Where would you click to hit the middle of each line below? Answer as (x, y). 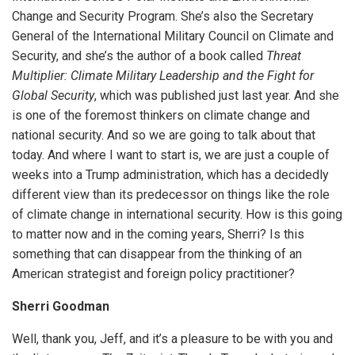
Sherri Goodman (61, 307)
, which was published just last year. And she (217, 96)
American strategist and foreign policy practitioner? (153, 274)
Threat (284, 56)
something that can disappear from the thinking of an (157, 254)
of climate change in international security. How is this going (177, 215)
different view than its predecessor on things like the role (171, 195)
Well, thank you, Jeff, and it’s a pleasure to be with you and (172, 339)
